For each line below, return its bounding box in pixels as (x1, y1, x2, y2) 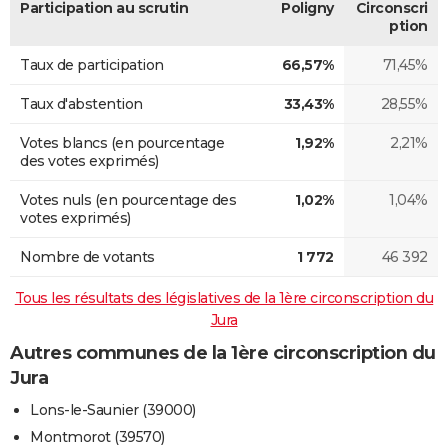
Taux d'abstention (20, 94, 143, 113)
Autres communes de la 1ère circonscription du (10, 341, 436, 364)
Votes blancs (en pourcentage (20, 133, 224, 152)
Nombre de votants (20, 247, 155, 266)
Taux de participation (20, 55, 164, 74)
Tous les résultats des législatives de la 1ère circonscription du (14, 288, 434, 307)
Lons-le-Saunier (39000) (30, 401, 196, 420)
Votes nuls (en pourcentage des (20, 190, 236, 209)
